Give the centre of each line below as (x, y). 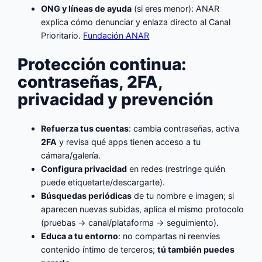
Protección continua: (102, 64)
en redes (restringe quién (176, 169)
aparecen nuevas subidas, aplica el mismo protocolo (143, 209)
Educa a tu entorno (80, 236)
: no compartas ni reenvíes (169, 236)
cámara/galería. (71, 156)
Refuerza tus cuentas (85, 129)
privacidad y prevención (116, 99)
